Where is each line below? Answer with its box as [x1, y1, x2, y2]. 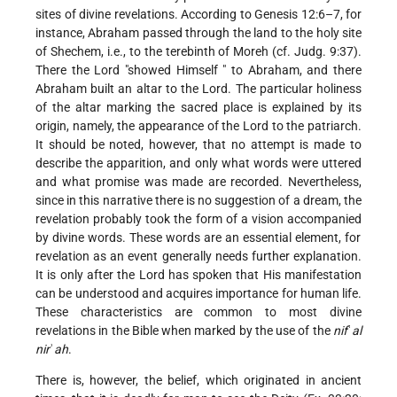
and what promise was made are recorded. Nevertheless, [35, 175, 362, 190]
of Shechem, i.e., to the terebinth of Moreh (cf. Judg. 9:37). [35, 44, 362, 59]
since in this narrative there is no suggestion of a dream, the [35, 193, 362, 208]
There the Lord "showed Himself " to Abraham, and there [35, 63, 362, 78]
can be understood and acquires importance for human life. [35, 286, 362, 301]
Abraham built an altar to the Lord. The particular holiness [35, 82, 362, 97]
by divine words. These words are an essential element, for [35, 230, 361, 245]
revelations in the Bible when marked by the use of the [35, 323, 333, 339]
